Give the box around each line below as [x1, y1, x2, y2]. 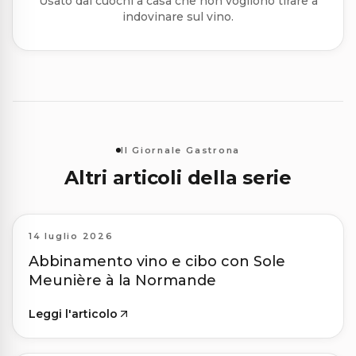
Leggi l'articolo [29, 307, 118, 322]
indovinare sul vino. [122, 10, 234, 25]
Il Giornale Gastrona [120, 144, 241, 156]
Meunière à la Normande [29, 272, 216, 290]
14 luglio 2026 [29, 230, 114, 242]
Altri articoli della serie [64, 166, 292, 190]
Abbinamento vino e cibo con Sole [29, 253, 285, 271]
